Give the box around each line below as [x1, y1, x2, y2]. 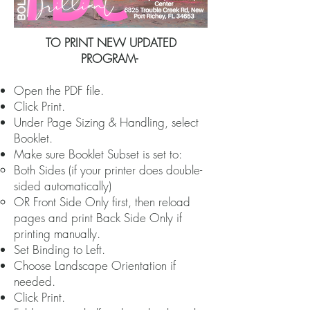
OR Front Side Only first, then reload [14, 194, 190, 210]
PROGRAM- [80, 51, 141, 66]
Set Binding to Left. [14, 241, 105, 257]
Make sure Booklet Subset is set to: [14, 146, 182, 162]
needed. [14, 273, 55, 289]
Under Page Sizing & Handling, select [14, 114, 199, 130]
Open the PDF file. [14, 82, 104, 98]
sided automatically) [14, 178, 111, 194]
